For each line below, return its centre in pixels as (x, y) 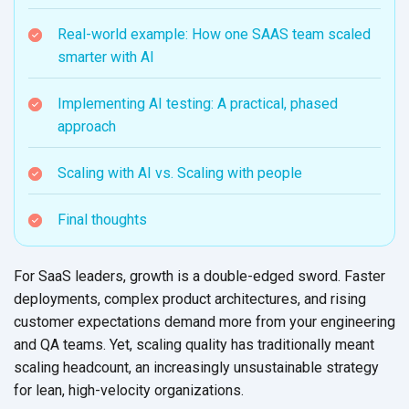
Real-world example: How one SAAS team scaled (214, 34)
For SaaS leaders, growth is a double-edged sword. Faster (199, 276)
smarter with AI (106, 57)
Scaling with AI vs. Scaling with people (180, 173)
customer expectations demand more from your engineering (204, 321)
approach (87, 126)
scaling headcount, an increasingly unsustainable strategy (196, 367)
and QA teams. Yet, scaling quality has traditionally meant (194, 344)
